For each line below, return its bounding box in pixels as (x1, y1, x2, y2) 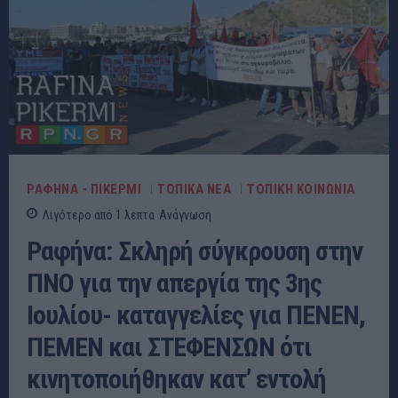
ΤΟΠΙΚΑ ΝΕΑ (157, 180, 231, 197)
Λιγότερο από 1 (43, 208, 122, 223)
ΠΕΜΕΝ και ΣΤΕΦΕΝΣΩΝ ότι (27, 331, 312, 363)
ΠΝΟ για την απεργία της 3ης (27, 267, 322, 299)
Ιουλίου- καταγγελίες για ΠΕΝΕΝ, (27, 299, 365, 331)
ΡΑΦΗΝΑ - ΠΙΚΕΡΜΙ (27, 180, 141, 197)
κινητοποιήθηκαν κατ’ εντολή (27, 363, 326, 395)
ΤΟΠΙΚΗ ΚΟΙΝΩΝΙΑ (247, 180, 355, 197)
